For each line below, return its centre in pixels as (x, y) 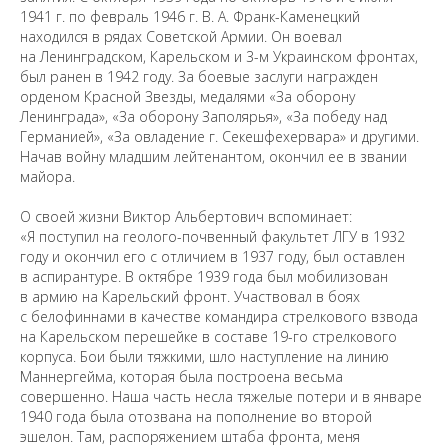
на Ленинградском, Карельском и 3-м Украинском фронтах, (219, 56)
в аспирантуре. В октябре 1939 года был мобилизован (204, 276)
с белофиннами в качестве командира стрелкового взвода (219, 316)
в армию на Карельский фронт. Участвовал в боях (190, 296)
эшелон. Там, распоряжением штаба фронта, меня (190, 436)
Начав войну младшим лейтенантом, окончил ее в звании (213, 156)
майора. (47, 176)
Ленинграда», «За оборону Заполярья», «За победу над (203, 116)
